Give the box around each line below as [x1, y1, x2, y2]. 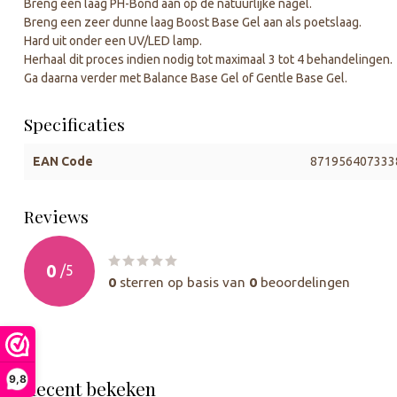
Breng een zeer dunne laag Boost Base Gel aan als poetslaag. [24, 14, 362, 29]
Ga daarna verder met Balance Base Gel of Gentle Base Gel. [24, 70, 347, 85]
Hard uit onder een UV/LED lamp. [24, 33, 202, 48]
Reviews [24, 204, 89, 228]
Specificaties [24, 112, 125, 136]
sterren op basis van [116, 274, 249, 290]
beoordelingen [257, 274, 350, 290]
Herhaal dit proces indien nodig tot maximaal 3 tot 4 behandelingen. [24, 51, 393, 66]
